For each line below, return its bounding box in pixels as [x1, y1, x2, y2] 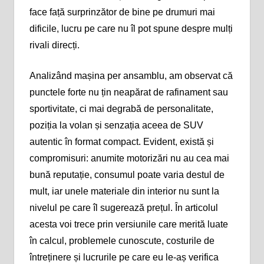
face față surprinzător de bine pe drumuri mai [29, 6, 215, 17]
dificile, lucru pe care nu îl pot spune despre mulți [29, 23, 233, 34]
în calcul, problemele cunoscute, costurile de [29, 235, 214, 246]
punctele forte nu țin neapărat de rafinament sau [29, 87, 228, 97]
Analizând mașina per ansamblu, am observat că [29, 70, 233, 81]
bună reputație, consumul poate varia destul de [29, 169, 225, 180]
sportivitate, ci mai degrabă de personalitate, [29, 103, 213, 114]
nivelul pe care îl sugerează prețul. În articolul [29, 202, 218, 213]
